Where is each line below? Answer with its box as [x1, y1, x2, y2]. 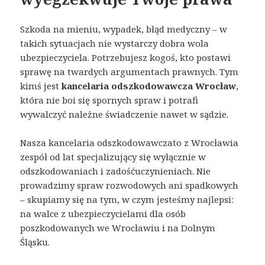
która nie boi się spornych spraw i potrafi [20, 93, 199, 106]
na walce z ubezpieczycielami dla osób [20, 207, 186, 219]
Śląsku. [20, 235, 50, 248]
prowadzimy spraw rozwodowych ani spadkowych [20, 179, 239, 191]
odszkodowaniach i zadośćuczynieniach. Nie [20, 164, 211, 177]
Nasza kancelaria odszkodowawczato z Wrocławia [20, 136, 239, 148]
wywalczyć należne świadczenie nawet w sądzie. [20, 108, 229, 120]
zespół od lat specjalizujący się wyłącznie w [20, 150, 206, 163]
